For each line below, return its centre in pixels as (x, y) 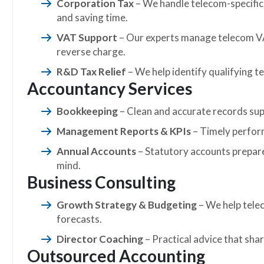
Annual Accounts (96, 151)
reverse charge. (91, 52)
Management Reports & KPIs (124, 131)
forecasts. (79, 219)
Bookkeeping (87, 111)
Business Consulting (101, 182)
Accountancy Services (110, 88)
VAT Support (87, 37)
